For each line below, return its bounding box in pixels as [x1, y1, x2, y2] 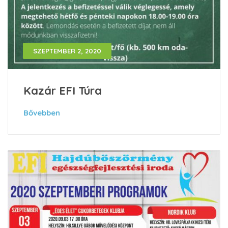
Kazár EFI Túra [23, 83, 102, 98]
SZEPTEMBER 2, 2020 [33, 47, 101, 55]
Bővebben [23, 108, 60, 118]
